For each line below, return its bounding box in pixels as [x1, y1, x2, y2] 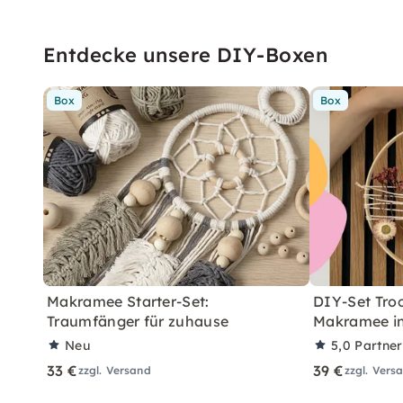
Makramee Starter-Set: [47, 291, 210, 310]
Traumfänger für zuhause [47, 311, 229, 330]
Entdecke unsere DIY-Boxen [43, 41, 327, 67]
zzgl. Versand [77, 363, 151, 377]
